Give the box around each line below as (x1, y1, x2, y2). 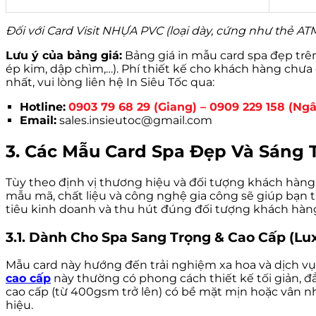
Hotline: (20, 100, 66, 114)
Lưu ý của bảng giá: (6, 49, 122, 62)
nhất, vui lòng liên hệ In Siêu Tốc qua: (6, 75, 214, 89)
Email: (20, 114, 56, 127)
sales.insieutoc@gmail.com (56, 114, 212, 127)
